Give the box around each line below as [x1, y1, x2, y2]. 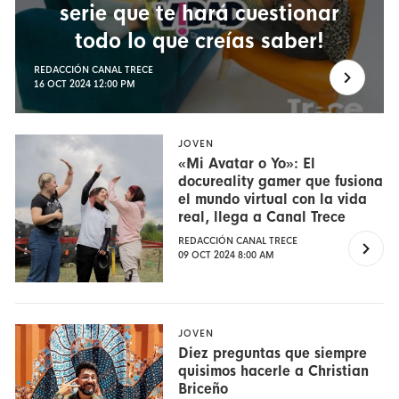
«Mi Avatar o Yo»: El [178, 154, 316, 174]
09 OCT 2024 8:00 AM [178, 249, 275, 262]
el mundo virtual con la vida [178, 190, 368, 209]
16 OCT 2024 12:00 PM [33, 77, 135, 90]
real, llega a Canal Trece [178, 208, 346, 227]
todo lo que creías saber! [75, 27, 324, 54]
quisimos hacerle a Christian [178, 361, 370, 380]
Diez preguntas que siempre [178, 343, 368, 362]
